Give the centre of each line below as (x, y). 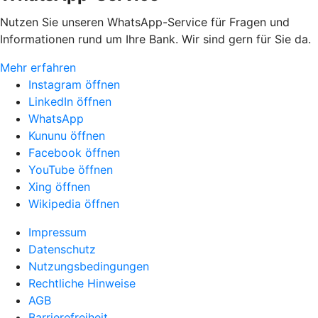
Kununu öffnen (67, 136)
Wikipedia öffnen (74, 204)
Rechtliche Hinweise (82, 284)
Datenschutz (62, 250)
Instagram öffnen (74, 85)
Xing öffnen (59, 187)
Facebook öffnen (74, 153)
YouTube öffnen (71, 170)
